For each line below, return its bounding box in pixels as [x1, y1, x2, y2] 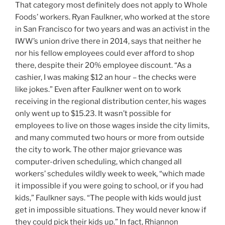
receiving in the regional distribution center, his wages [15, 97, 206, 106]
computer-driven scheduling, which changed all [15, 157, 182, 167]
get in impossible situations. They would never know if [15, 205, 206, 215]
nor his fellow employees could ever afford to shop [15, 49, 194, 58]
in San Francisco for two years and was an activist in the [15, 25, 210, 34]
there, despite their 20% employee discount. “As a [15, 61, 191, 70]
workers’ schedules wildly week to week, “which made [15, 169, 205, 179]
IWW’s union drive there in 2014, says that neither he [15, 37, 201, 46]
